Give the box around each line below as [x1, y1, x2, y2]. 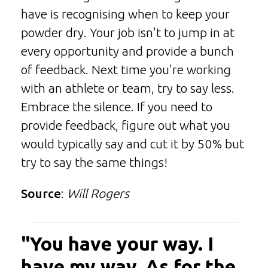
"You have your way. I [21, 232, 214, 254]
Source [21, 186, 61, 200]
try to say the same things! [21, 155, 167, 169]
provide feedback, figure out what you [21, 118, 230, 132]
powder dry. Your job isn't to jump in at [21, 25, 234, 39]
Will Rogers [67, 186, 129, 200]
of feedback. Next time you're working [21, 62, 231, 77]
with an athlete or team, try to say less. [21, 81, 234, 95]
